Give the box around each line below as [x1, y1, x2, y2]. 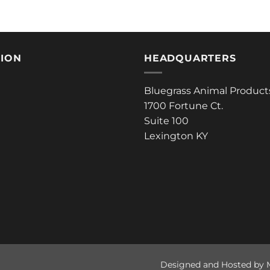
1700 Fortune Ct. [144, 100, 223, 112]
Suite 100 [144, 115, 189, 127]
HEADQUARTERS [144, 52, 236, 64]
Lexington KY [144, 130, 208, 142]
